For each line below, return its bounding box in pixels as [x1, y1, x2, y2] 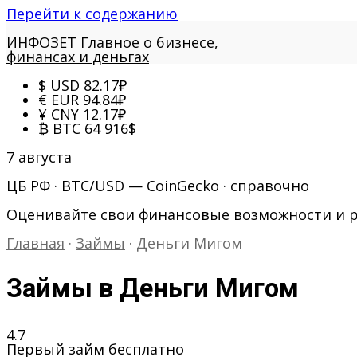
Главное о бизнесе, [80, 33, 218, 52]
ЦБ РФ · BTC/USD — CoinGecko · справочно [6, 176, 309, 195]
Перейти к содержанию [6, 4, 178, 23]
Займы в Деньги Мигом [6, 273, 299, 304]
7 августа [6, 147, 72, 167]
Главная [6, 233, 65, 253]
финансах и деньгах [6, 47, 149, 66]
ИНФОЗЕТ [6, 33, 76, 52]
